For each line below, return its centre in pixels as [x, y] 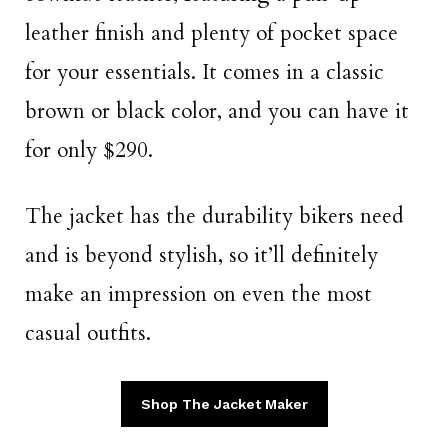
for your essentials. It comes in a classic [204, 72]
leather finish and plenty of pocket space [211, 33]
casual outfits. [88, 333]
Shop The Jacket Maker [224, 404]
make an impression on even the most [198, 294]
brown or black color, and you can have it [217, 111]
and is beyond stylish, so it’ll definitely [201, 255]
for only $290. [89, 150]
